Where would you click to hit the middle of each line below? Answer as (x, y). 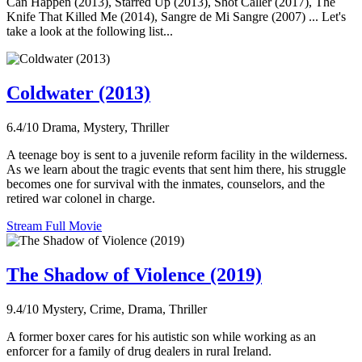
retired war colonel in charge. (81, 199)
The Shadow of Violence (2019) (134, 274)
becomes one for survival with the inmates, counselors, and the (166, 184)
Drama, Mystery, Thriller (105, 128)
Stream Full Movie (54, 226)
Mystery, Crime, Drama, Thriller (124, 309)
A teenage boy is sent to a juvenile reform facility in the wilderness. (177, 155)
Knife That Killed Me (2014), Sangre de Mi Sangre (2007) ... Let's (176, 17)
